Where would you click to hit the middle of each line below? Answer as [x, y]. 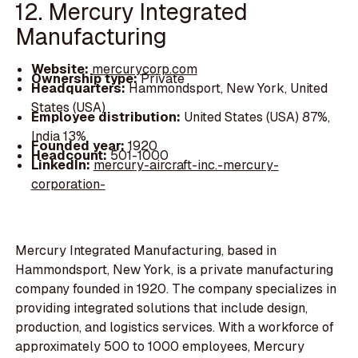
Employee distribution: [107, 117]
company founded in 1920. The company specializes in [176, 289]
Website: [61, 70]
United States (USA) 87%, [257, 117]
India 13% [58, 137]
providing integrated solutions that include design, [162, 308]
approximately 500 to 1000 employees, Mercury [160, 347]
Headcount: [70, 156]
